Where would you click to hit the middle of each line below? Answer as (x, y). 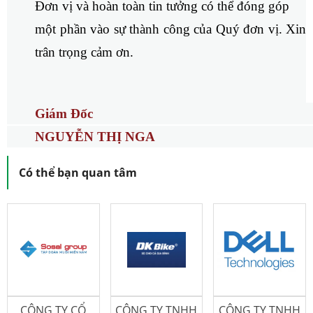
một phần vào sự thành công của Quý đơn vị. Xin (170, 29)
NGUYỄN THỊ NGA (95, 137)
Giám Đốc (64, 113)
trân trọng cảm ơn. (84, 52)
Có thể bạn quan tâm (78, 173)
